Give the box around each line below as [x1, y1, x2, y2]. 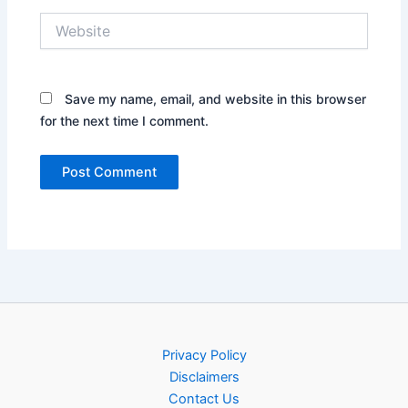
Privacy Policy [161, 347, 247, 364]
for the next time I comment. [40, 112, 209, 128]
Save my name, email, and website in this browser [65, 90, 367, 107]
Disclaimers [168, 369, 240, 386]
